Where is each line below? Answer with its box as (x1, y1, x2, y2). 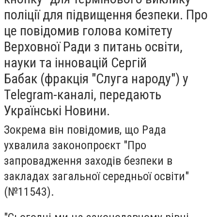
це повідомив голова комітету (4, 22, 172, 39)
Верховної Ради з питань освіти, (4, 38, 183, 55)
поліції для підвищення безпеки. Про (4, 6, 208, 23)
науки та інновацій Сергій (4, 54, 147, 71)
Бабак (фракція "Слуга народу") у (4, 70, 188, 87)
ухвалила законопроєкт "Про (4, 138, 146, 152)
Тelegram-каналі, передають (4, 86, 161, 103)
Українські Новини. (4, 102, 110, 119)
